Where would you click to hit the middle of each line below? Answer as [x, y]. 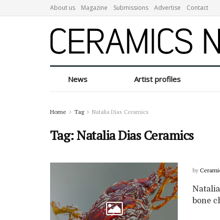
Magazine [94, 8]
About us [63, 8]
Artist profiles [158, 79]
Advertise [167, 8]
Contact [197, 8]
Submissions [131, 8]
